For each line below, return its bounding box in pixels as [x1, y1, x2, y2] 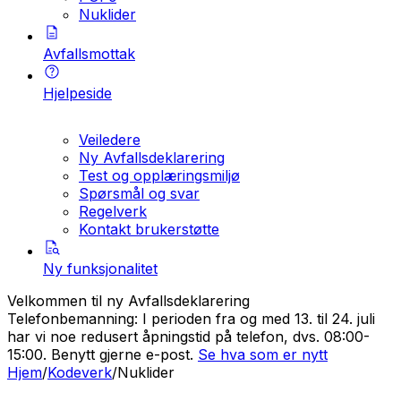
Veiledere [79, 131, 141, 149]
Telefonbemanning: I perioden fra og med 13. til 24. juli [7, 310, 375, 328]
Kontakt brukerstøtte [79, 220, 219, 238]
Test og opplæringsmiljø [79, 166, 240, 184]
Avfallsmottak [43, 45, 135, 63]
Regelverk [79, 202, 147, 220]
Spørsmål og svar [79, 184, 200, 202]
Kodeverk [47, 363, 112, 381]
